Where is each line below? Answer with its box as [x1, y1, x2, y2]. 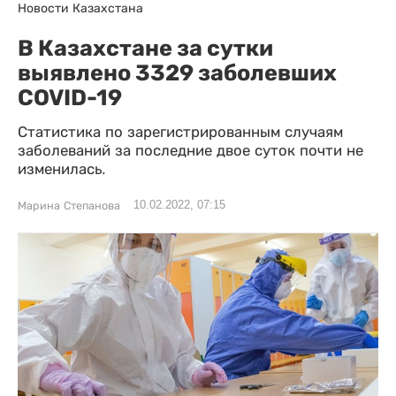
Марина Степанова [18, 200, 120, 212]
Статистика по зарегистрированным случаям [18, 124, 343, 141]
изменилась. [18, 161, 106, 178]
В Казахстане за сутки [18, 34, 273, 61]
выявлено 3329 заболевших [18, 59, 337, 86]
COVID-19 [18, 84, 122, 110]
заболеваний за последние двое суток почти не [18, 142, 363, 159]
